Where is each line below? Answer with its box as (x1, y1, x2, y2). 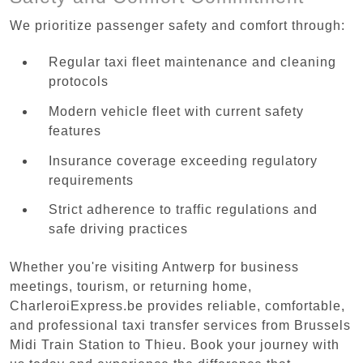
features (49, 123, 101, 138)
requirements (49, 173, 134, 187)
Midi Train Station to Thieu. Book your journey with (10, 337, 340, 352)
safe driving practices (49, 222, 188, 237)
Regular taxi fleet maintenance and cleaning (49, 55, 336, 70)
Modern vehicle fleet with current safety (49, 104, 304, 118)
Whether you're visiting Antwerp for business (10, 259, 299, 274)
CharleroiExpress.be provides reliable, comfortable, (10, 298, 345, 313)
